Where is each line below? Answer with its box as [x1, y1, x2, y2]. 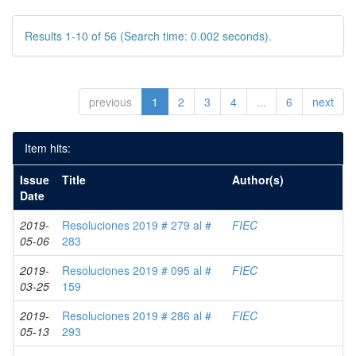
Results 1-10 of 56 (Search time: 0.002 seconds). [25, 28, 272, 44]
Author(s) [232, 172, 284, 188]
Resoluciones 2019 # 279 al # [62, 217, 211, 233]
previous [89, 94, 132, 110]
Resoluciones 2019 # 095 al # [62, 262, 211, 278]
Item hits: [25, 140, 71, 156]
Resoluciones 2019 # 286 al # [62, 308, 211, 323]
